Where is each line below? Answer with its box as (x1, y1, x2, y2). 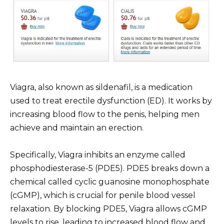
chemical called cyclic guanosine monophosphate (10, 176, 209, 186)
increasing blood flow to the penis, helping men (10, 109, 199, 119)
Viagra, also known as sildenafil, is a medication (10, 82, 192, 92)
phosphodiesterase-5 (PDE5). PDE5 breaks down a (10, 163, 209, 173)
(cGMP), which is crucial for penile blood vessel (10, 190, 195, 200)
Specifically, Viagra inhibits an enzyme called (10, 149, 185, 159)
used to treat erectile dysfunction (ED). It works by (10, 95, 212, 105)
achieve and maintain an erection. (10, 122, 143, 132)
